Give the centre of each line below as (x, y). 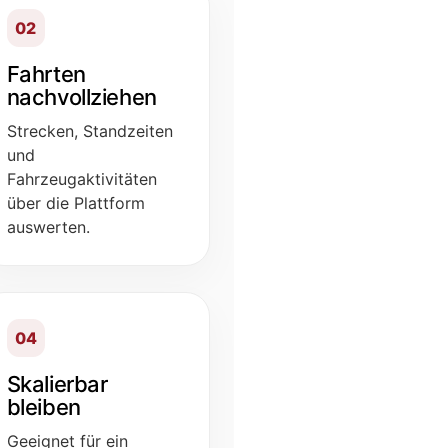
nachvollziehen (81, 96)
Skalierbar (57, 383)
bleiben (43, 406)
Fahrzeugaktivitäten (81, 178)
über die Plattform (75, 202)
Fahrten (46, 73)
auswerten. (48, 226)
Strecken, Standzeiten (89, 130)
